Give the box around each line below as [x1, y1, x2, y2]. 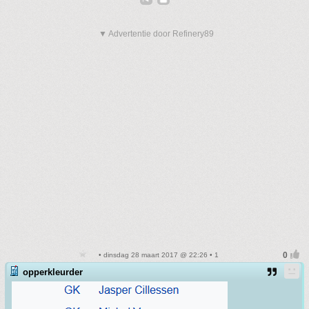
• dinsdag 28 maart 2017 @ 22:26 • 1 [96, 251, 219, 259]
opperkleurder [23, 267, 83, 277]
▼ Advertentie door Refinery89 [99, 29, 214, 39]
